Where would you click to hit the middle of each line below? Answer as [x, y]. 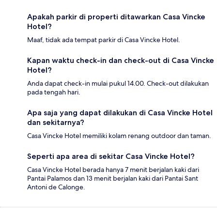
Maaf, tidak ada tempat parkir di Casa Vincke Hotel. [104, 40]
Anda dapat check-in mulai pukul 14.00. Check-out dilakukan [118, 84]
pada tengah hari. [54, 92]
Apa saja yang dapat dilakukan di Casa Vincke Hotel [120, 113]
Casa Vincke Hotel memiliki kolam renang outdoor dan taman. [119, 136]
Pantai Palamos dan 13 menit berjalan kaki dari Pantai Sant [113, 178]
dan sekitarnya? [56, 123]
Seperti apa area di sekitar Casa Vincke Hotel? [111, 156]
